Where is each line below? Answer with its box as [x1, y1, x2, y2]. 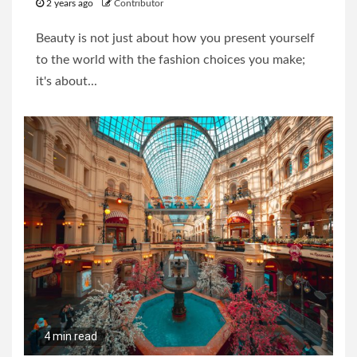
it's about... [36, 75, 97, 88]
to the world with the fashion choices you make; [36, 53, 305, 67]
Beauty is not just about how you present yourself [36, 32, 315, 45]
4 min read [44, 330, 97, 343]
